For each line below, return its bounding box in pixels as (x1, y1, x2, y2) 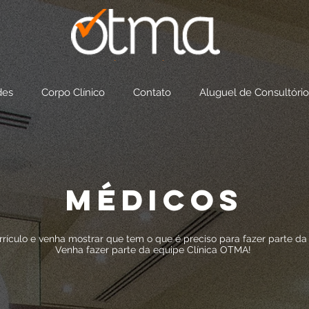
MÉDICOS (66, 181, 243, 219)
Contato (133, 86, 171, 99)
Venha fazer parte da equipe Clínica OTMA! (55, 244, 251, 255)
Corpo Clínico (41, 86, 105, 99)
